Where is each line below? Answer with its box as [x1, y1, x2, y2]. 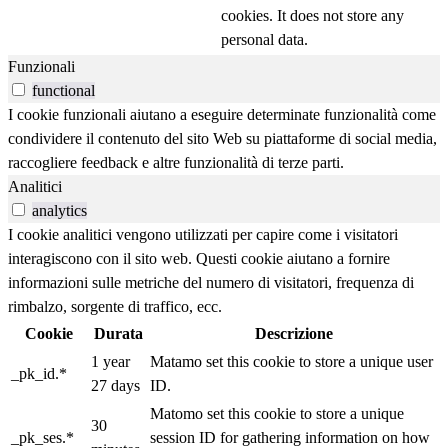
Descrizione [254, 324, 333, 342]
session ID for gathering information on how [150, 428, 430, 446]
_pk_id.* [11, 364, 67, 382]
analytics [32, 201, 87, 219]
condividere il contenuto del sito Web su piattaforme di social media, [8, 129, 437, 147]
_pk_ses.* [11, 428, 74, 446]
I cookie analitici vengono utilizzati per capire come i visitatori [8, 225, 398, 243]
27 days [91, 376, 140, 394]
